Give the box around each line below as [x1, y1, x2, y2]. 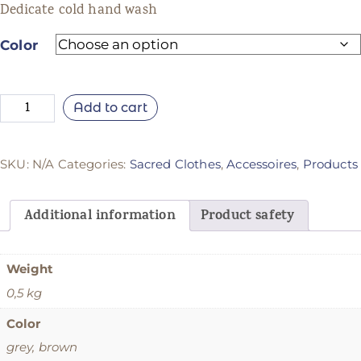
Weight [6, 261, 54, 277]
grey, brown [6, 339, 78, 355]
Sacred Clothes [129, 156, 221, 172]
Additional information [24, 205, 176, 229]
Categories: [57, 156, 130, 172]
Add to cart [73, 99, 147, 115]
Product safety [200, 205, 295, 229]
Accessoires [226, 156, 297, 172]
